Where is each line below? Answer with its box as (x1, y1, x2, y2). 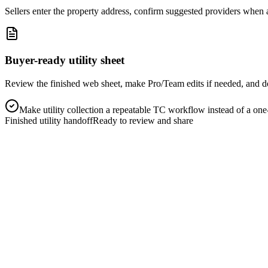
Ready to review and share (93, 115, 193, 126)
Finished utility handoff (5, 115, 93, 126)
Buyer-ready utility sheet (5, 54, 124, 67)
